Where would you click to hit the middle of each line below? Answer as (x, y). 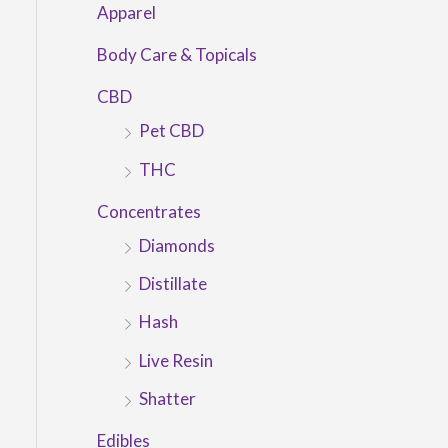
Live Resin (175, 360)
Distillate (172, 284)
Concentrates (148, 211)
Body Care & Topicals (176, 55)
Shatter (167, 398)
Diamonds (176, 245)
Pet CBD (171, 131)
